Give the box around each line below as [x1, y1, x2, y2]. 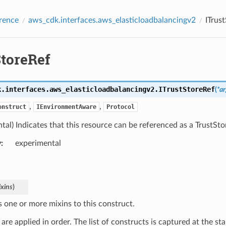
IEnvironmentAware [36, 103, 96, 110]
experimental [15, 139, 61, 147]
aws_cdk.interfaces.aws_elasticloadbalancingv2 [28, 16, 196, 24]
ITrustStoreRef [158, 85, 215, 93]
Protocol [106, 103, 135, 110]
